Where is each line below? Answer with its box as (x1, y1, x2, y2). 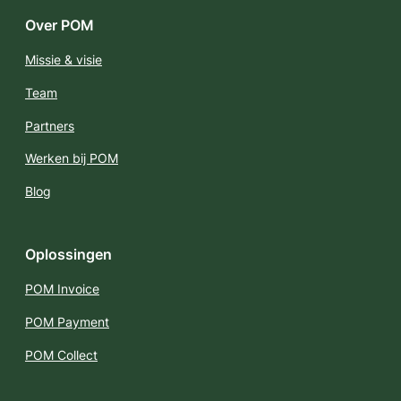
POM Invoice (25, 281, 99, 297)
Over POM (25, 15, 94, 34)
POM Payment (25, 313, 109, 329)
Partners (25, 117, 74, 133)
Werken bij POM (25, 150, 118, 166)
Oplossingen (25, 244, 112, 263)
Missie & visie (25, 52, 102, 68)
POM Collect (25, 346, 98, 363)
